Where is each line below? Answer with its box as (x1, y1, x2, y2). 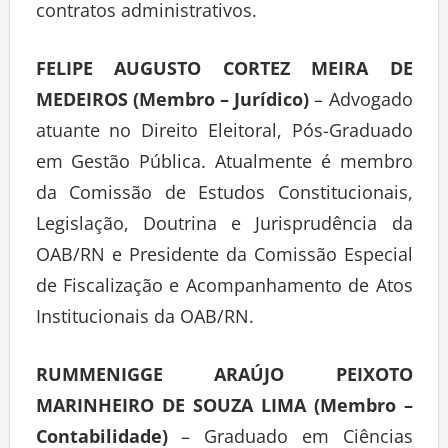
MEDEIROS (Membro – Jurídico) (35, 91, 310, 116)
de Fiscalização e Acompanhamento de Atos (35, 277, 413, 302)
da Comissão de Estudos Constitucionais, (35, 184, 413, 209)
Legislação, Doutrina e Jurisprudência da (35, 215, 413, 240)
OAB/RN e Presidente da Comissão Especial (35, 246, 413, 271)
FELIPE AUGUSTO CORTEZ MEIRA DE (35, 60, 413, 85)
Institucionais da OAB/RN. (35, 308, 259, 333)
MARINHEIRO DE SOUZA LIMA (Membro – (35, 397, 413, 422)
